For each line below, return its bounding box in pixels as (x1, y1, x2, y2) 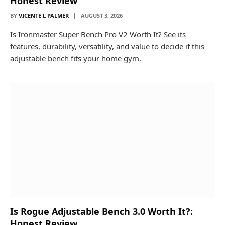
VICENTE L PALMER (19, 11, 69, 19)
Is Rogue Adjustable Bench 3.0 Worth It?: (10, 205, 193, 217)
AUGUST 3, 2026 (81, 11, 123, 19)
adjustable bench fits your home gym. (10, 53, 141, 63)
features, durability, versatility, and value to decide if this (10, 41, 204, 51)
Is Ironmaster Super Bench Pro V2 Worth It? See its (10, 29, 186, 39)
